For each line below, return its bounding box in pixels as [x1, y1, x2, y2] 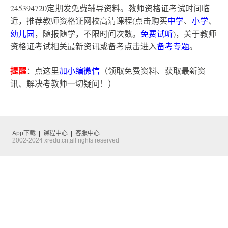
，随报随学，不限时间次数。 [35, 28, 140, 39]
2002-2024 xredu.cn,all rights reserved [12, 137, 119, 145]
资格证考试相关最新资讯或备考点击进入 [10, 41, 157, 52]
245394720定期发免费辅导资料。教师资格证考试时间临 [10, 3, 210, 14]
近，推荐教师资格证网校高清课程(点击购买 [10, 15, 167, 26]
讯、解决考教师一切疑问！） [10, 78, 116, 89]
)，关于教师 [173, 28, 216, 39]
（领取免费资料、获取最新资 [100, 65, 206, 76]
